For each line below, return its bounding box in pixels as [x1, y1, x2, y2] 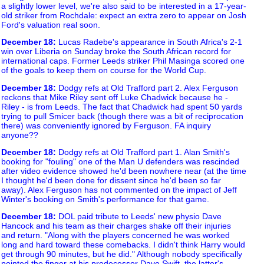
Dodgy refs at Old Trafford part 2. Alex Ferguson [56, 82, 238, 93]
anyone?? [1, 130, 38, 140]
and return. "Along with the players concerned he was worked [1, 230, 230, 240]
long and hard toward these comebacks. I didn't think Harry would [1, 240, 245, 250]
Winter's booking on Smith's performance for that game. [1, 194, 209, 204]
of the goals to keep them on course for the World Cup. [1, 65, 206, 75]
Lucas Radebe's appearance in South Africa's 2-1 [56, 37, 242, 47]
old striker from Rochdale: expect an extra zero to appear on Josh [1, 11, 246, 21]
